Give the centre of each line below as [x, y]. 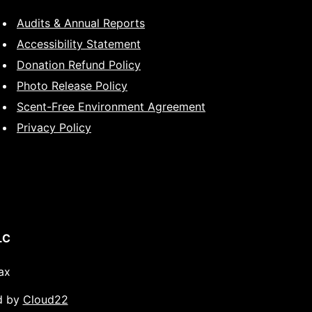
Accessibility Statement [79, 44]
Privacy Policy [54, 127]
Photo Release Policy [72, 86]
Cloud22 [45, 299]
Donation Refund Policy [79, 65]
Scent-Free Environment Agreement [111, 107]
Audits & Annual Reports [81, 23]
